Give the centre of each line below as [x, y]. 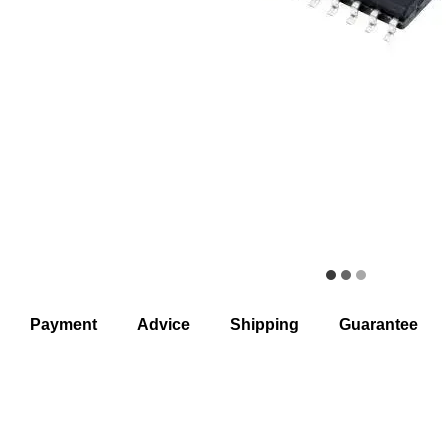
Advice [163, 324]
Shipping [264, 324]
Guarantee [378, 324]
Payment [63, 324]
